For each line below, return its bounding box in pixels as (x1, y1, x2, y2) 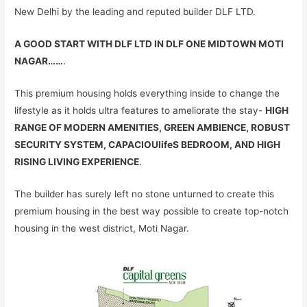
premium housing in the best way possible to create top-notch (14, 205, 289, 217)
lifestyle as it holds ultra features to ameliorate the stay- (14, 104, 266, 116)
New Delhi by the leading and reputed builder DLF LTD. (14, 6, 256, 18)
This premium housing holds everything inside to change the (14, 87, 280, 99)
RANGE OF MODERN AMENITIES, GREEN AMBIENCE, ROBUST (14, 121, 291, 133)
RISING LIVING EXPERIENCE (14, 156, 140, 167)
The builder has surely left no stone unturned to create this (14, 188, 275, 199)
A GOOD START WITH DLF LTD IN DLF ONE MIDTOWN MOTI (14, 38, 284, 49)
